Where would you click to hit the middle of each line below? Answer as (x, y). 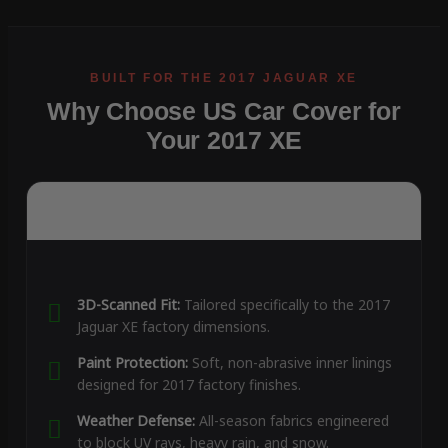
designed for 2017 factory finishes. (188, 385)
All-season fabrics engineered (291, 421)
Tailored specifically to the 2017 (284, 305)
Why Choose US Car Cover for (224, 111)
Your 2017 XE (224, 140)
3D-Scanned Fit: (128, 305)
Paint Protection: (132, 363)
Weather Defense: (135, 421)
